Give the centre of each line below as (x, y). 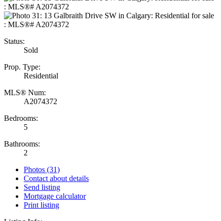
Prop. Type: (22, 67)
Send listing (42, 187)
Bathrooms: (22, 144)
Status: (14, 41)
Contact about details (56, 178)
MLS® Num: (25, 92)
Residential (41, 75)
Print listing (41, 205)
